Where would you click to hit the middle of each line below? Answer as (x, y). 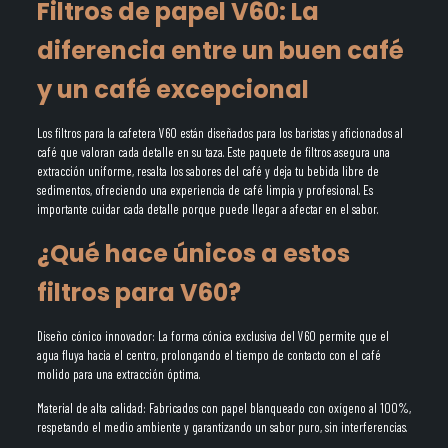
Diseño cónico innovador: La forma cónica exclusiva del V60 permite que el (212, 336)
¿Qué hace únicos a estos (193, 253)
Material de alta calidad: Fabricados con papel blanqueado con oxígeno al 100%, (223, 408)
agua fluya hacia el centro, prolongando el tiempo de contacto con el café (208, 355)
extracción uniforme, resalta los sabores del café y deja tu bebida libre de (207, 171)
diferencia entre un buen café (220, 50)
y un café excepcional (172, 89)
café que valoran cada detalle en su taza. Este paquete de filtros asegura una (213, 152)
